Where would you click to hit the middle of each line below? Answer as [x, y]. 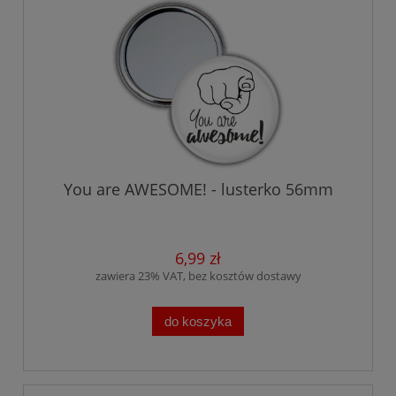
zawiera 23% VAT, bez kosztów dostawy [198, 276]
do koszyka [198, 321]
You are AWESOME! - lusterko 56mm [198, 190]
